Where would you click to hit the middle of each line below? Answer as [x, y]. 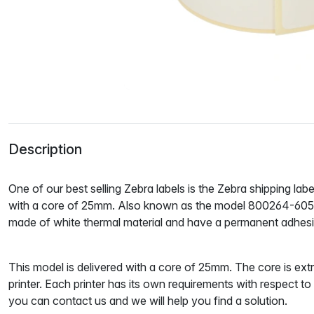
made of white [46, 222]
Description [45, 149]
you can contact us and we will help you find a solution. [148, 300]
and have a [193, 222]
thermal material [123, 222]
